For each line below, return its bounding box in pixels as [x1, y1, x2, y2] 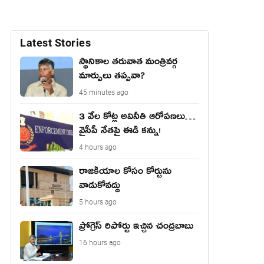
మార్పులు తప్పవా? [79, 69, 145, 87]
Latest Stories [20, 37, 91, 49]
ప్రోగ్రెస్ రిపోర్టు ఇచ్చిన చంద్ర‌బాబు [79, 219, 193, 237]
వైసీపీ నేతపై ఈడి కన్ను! [79, 124, 161, 141]
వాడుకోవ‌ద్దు [79, 179, 120, 196]
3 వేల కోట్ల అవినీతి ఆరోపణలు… [79, 110, 196, 127]
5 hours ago [79, 198, 117, 206]
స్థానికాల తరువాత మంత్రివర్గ [79, 55, 177, 72]
